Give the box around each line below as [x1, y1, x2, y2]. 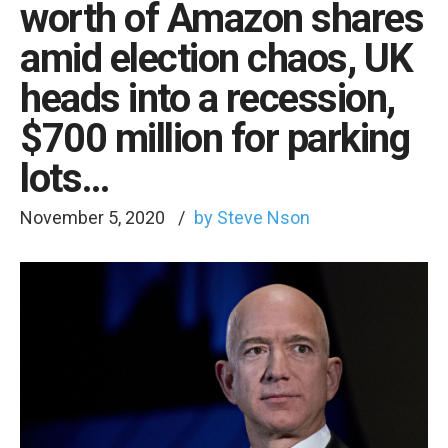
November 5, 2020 [20, 207, 169, 228]
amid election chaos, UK [20, 35, 413, 82]
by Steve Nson [194, 207, 310, 228]
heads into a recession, [20, 75, 395, 122]
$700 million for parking [20, 115, 409, 162]
